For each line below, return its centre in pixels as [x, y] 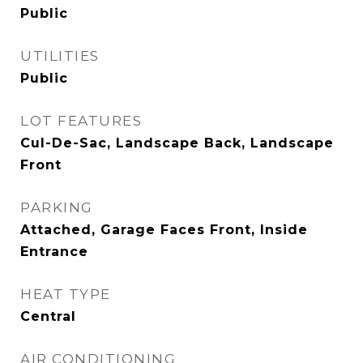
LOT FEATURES [81, 121]
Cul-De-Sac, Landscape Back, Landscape [177, 143]
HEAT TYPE [66, 294]
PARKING [57, 207]
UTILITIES [60, 56]
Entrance [54, 252]
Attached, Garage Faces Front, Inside [164, 230]
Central [48, 316]
